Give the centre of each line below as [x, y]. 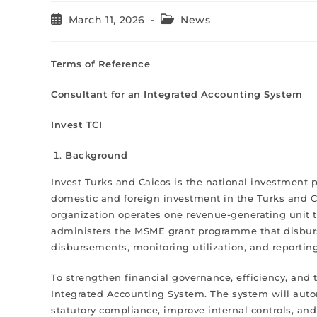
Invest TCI [76, 125]
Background [96, 155]
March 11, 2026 [107, 20]
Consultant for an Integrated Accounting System [177, 94]
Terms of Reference [100, 64]
